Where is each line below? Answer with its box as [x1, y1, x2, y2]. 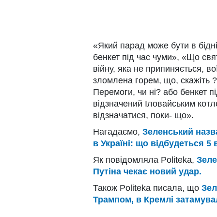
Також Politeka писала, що [93, 183, 201, 193]
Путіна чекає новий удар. [93, 166, 201, 176]
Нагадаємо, [93, 126, 142, 137]
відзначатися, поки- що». [93, 110, 194, 120]
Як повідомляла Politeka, [93, 155, 197, 165]
